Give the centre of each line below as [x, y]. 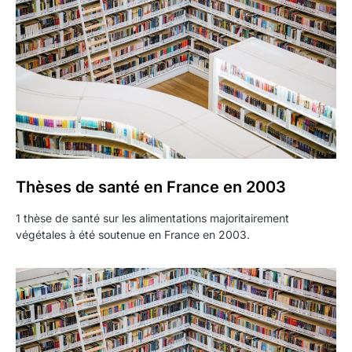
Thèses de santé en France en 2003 [151, 187]
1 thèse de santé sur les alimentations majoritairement [152, 218]
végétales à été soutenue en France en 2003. [133, 235]
